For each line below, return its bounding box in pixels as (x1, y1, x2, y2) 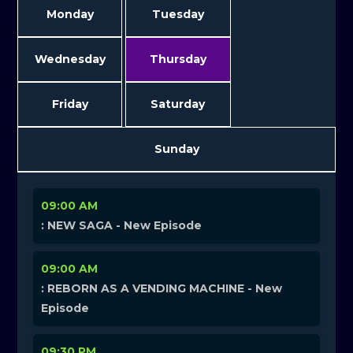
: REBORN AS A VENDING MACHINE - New (41, 281, 283, 296)
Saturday (150, 97, 206, 112)
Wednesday (34, 52, 106, 67)
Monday (46, 7, 94, 22)
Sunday (154, 142, 199, 157)
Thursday (149, 52, 206, 67)
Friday (51, 97, 88, 112)
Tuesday (151, 7, 204, 22)
